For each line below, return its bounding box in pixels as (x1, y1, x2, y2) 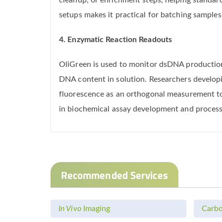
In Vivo (58, 205, 81, 213)
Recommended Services (60, 166, 168, 183)
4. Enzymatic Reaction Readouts (59, 36, 172, 44)
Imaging (81, 205, 111, 213)
